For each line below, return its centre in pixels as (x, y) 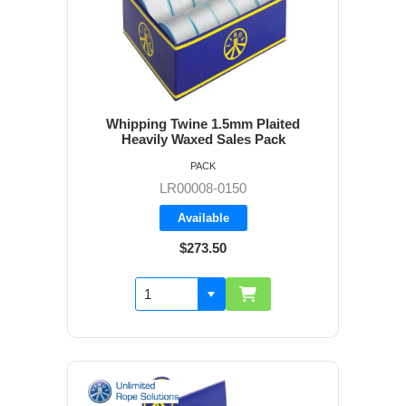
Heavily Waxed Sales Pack (203, 140)
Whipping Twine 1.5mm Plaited (203, 124)
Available (203, 218)
